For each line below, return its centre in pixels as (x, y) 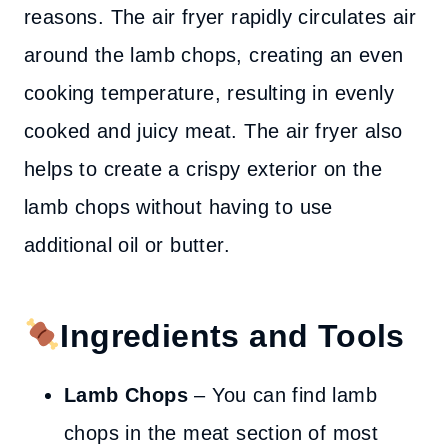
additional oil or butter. (127, 245)
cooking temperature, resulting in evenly (209, 93)
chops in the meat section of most (221, 433)
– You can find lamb (282, 395)
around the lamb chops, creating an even (214, 55)
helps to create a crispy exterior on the (203, 169)
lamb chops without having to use (178, 207)
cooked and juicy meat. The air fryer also (213, 131)
